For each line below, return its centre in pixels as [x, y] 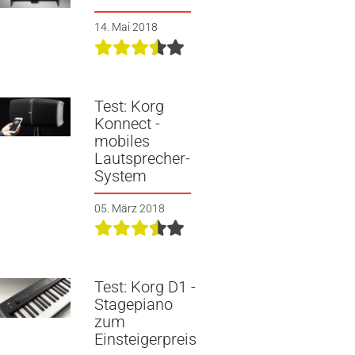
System [120, 176]
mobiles [122, 141]
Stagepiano [133, 304]
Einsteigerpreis [145, 339]
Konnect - [127, 123]
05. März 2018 [129, 208]
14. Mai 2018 [126, 27]
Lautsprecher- [142, 158]
